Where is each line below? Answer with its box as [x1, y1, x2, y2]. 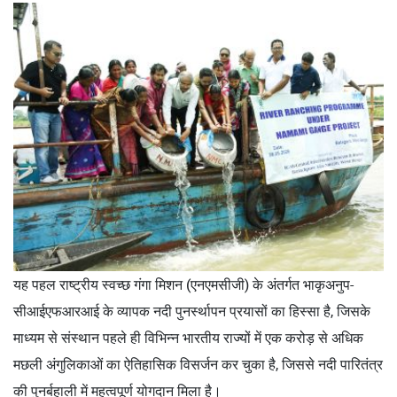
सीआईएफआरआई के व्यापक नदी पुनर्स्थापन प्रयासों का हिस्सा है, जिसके [13, 300, 370, 321]
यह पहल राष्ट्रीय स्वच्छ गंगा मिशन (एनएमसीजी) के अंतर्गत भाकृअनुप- [13, 274, 354, 294]
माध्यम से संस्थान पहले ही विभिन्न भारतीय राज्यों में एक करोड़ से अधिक [13, 327, 363, 347]
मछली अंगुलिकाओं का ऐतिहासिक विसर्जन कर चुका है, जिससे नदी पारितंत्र [13, 354, 383, 374]
